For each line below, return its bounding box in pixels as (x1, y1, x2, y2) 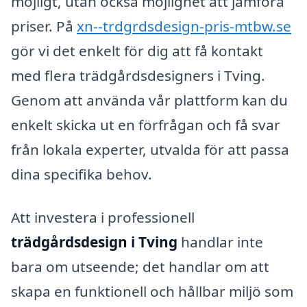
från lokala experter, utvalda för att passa (11, 139, 289, 159)
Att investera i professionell (11, 208, 195, 228)
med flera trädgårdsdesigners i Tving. (11, 65, 265, 85)
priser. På (11, 16, 77, 36)
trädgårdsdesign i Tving (11, 232, 177, 252)
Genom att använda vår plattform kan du (11, 90, 288, 110)
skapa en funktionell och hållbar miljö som (11, 282, 293, 302)
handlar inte (177, 232, 263, 252)
